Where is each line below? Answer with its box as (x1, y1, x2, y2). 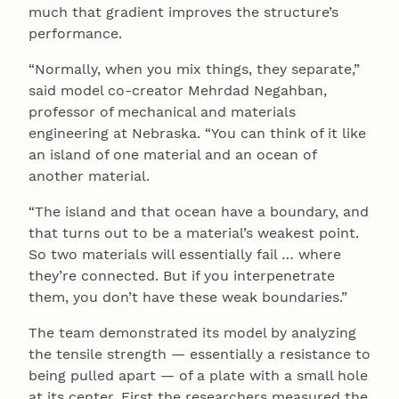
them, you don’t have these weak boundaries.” (28, 288, 347, 305)
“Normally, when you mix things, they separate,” (28, 60, 360, 77)
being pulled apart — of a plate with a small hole (28, 366, 368, 384)
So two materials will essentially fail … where (28, 245, 341, 263)
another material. (28, 167, 150, 184)
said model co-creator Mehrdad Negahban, (28, 81, 327, 99)
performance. (28, 24, 122, 42)
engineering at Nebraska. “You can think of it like (28, 124, 366, 142)
